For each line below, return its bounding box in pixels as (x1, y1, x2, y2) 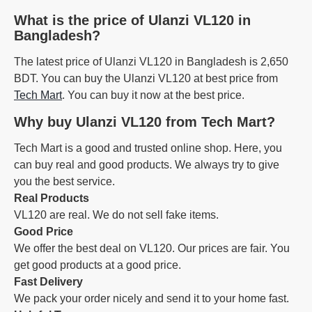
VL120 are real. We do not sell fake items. (14, 209, 219, 221)
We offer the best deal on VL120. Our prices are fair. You (14, 242, 290, 254)
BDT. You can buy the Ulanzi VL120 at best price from (14, 72, 278, 84)
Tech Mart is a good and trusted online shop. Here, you (14, 142, 282, 154)
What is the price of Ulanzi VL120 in (14, 13, 251, 28)
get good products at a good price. (14, 259, 181, 271)
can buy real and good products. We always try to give (14, 159, 279, 171)
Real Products (14, 192, 89, 204)
